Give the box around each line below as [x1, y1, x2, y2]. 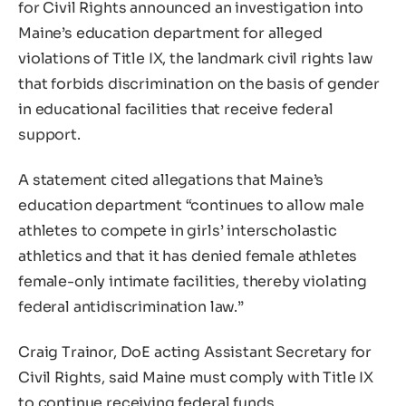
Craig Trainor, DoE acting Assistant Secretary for [18, 342, 372, 362]
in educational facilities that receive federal [18, 100, 333, 120]
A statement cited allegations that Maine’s [18, 169, 324, 189]
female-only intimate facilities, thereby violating [18, 271, 367, 291]
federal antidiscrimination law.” [18, 296, 244, 316]
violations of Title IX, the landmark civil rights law [18, 49, 373, 69]
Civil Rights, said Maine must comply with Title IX [18, 367, 373, 387]
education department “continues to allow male [18, 195, 364, 215]
